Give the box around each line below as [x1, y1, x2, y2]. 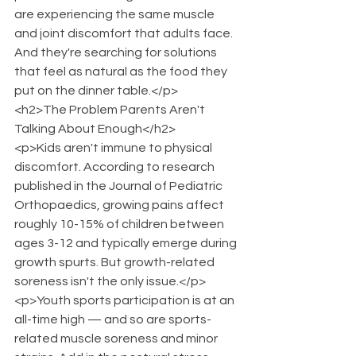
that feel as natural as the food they [14, 65, 230, 78]
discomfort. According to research [14, 161, 217, 173]
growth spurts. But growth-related [14, 256, 217, 269]
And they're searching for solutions [14, 46, 219, 59]
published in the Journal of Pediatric [14, 180, 225, 192]
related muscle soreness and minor [14, 332, 220, 345]
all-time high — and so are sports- [14, 313, 211, 326]
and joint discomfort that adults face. [14, 27, 235, 40]
